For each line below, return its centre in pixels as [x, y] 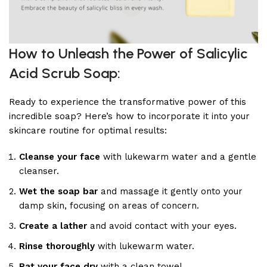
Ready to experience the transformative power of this [128, 102]
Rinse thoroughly [57, 246]
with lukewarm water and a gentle [178, 156]
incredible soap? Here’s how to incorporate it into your [129, 116]
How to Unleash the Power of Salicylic [128, 53]
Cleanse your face [60, 156]
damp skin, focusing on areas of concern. [109, 205]
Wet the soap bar [58, 191]
